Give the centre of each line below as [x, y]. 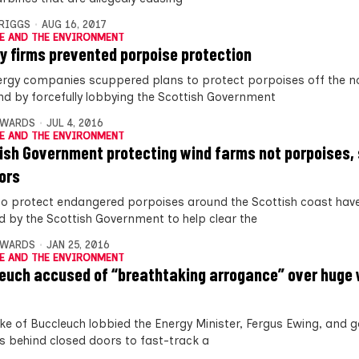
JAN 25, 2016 [78, 244]
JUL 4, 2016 [75, 123]
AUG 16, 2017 [74, 24]
